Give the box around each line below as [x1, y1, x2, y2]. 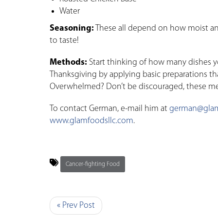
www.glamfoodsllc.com [50, 116, 133, 126]
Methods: [50, 57, 87, 67]
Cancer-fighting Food [66, 161, 120, 167]
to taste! [50, 36, 79, 45]
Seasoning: [50, 23, 94, 33]
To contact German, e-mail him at [50, 104, 169, 113]
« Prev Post [57, 200, 95, 210]
